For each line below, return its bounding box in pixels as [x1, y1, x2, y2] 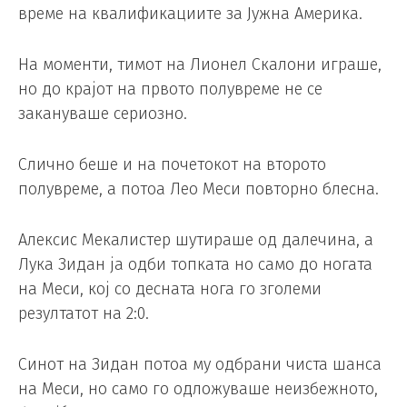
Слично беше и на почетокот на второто [18, 154, 326, 174]
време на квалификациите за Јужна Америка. [18, 4, 362, 25]
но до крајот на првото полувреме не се [18, 79, 323, 100]
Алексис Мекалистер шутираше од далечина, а [18, 229, 373, 250]
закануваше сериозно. [18, 104, 187, 124]
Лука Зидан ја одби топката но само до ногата [18, 253, 372, 274]
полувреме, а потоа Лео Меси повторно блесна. [18, 179, 379, 199]
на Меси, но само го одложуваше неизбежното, [18, 378, 378, 399]
